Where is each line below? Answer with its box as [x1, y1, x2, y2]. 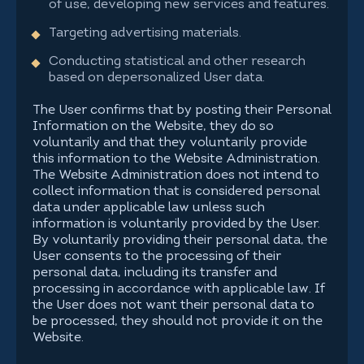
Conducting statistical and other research [49, 55, 305, 68]
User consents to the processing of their [32, 250, 281, 263]
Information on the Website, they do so [32, 120, 274, 133]
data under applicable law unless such [32, 201, 265, 214]
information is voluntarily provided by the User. [32, 218, 320, 231]
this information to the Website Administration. [32, 153, 320, 166]
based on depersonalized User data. [49, 71, 265, 84]
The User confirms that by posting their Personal [32, 104, 331, 117]
